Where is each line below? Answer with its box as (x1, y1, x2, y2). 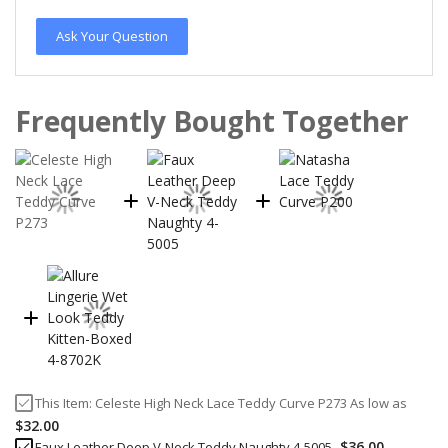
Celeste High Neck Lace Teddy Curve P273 (95, 393, 347, 412)
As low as (350, 393, 407, 412)
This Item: (35, 393, 95, 412)
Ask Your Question (56, 27, 168, 46)
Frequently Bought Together (15, 102, 409, 141)
